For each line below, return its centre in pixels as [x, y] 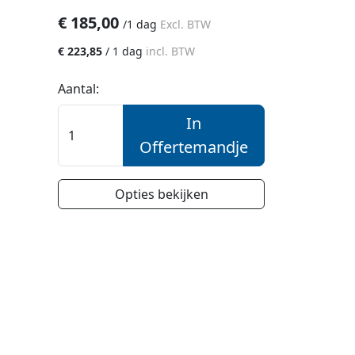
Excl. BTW [186, 24]
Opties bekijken [161, 194]
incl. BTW [171, 51]
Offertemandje [194, 147]
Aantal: [79, 88]
